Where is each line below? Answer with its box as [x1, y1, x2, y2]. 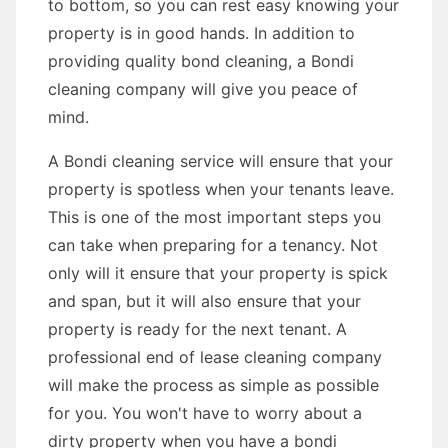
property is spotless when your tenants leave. [48, 179, 394, 199]
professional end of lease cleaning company [48, 347, 382, 367]
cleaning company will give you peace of [48, 79, 358, 99]
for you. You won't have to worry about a [48, 403, 362, 423]
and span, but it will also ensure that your [48, 291, 361, 311]
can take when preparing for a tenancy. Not [48, 235, 378, 255]
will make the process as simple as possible [48, 375, 379, 395]
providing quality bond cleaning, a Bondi [48, 51, 354, 71]
